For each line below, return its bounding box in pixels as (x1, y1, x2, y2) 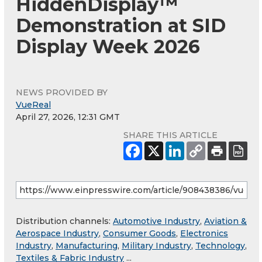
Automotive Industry (113, 216, 200, 227)
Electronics (180, 228, 228, 239)
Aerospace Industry (16, 228, 99, 239)
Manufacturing (56, 240, 118, 251)
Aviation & (204, 216, 247, 227)
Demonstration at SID (16, 14, 226, 37)
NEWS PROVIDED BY (16, 87, 108, 98)
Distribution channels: (16, 216, 113, 227)
